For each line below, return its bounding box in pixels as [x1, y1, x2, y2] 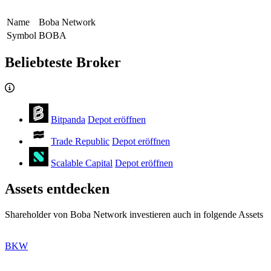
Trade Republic [51, 136, 109, 147]
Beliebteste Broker [5, 54, 121, 71]
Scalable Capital [51, 158, 113, 169]
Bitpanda [51, 114, 85, 125]
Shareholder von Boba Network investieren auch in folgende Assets [5, 209, 263, 220]
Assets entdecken [5, 181, 109, 197]
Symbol [7, 30, 36, 41]
